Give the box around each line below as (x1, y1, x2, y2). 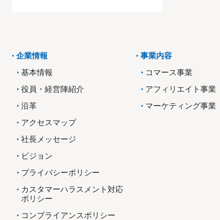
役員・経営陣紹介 (21, 85, 84, 93)
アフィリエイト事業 (145, 85, 217, 93)
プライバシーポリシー (21, 168, 100, 177)
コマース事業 (145, 68, 193, 77)
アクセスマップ (21, 118, 76, 127)
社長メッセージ (21, 135, 76, 143)
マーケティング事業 (145, 102, 217, 110)
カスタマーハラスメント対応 (21, 185, 123, 193)
